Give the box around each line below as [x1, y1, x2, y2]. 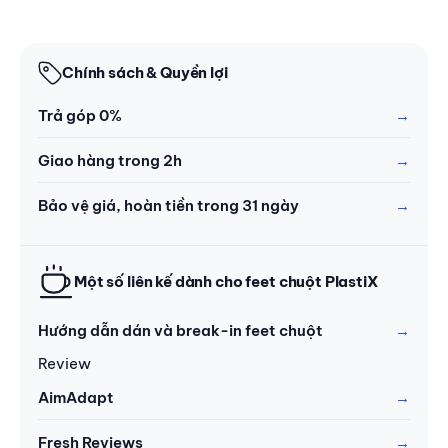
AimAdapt [38, 387, 114, 407]
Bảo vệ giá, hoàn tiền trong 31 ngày [38, 195, 299, 215]
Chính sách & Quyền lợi [62, 63, 228, 83]
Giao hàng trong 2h [38, 150, 182, 170]
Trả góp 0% [38, 105, 122, 125]
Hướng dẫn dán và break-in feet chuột [38, 320, 323, 340]
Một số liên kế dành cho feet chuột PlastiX [74, 272, 379, 292]
